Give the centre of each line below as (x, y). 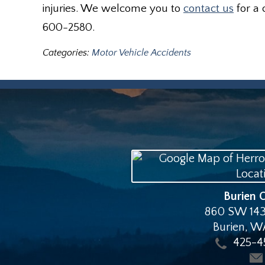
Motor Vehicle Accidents (141, 53)
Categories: (67, 53)
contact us (209, 9)
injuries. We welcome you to (113, 9)
